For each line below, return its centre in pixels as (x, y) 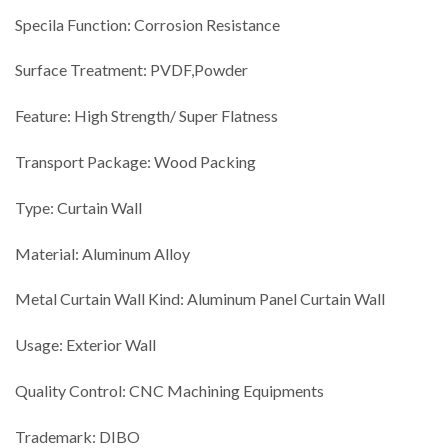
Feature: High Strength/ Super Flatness (146, 116)
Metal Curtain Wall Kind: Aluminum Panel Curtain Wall (200, 299)
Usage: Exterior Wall (85, 345)
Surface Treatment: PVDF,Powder (131, 70)
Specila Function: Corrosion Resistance (147, 24)
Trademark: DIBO (77, 436)
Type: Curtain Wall (78, 207)
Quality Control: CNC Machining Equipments (169, 390)
